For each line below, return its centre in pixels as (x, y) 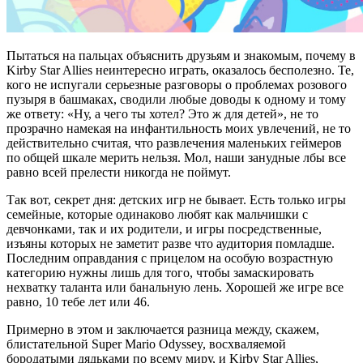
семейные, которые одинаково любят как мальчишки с (157, 214)
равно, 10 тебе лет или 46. (78, 301)
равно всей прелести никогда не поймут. (119, 172)
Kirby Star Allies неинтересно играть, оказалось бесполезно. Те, (180, 70)
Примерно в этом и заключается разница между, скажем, (163, 329)
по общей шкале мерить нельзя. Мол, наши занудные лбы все (176, 157)
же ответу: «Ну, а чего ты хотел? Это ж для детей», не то (162, 113)
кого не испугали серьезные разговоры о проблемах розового (177, 84)
